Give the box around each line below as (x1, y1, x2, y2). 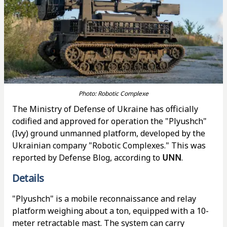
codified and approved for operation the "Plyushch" (12, 116, 207, 127)
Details (12, 171, 44, 185)
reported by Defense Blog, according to (12, 152, 162, 163)
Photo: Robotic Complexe (79, 89, 148, 98)
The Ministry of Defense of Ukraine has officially (12, 103, 198, 115)
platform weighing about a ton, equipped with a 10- (12, 205, 209, 216)
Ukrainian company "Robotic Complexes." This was (12, 140, 206, 151)
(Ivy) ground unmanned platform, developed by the (12, 128, 205, 139)
